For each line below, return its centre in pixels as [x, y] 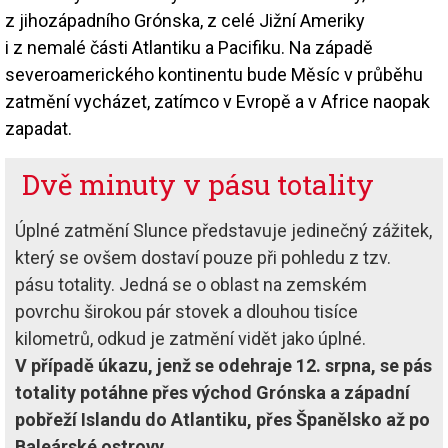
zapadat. [38, 128]
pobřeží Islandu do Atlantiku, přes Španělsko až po [222, 419]
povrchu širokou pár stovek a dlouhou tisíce [186, 311]
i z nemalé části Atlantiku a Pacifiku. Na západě [189, 47]
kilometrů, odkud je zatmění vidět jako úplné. [190, 338]
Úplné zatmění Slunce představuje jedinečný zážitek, [223, 230]
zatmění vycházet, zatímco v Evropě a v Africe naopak [217, 101]
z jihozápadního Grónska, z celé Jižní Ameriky [185, 20]
